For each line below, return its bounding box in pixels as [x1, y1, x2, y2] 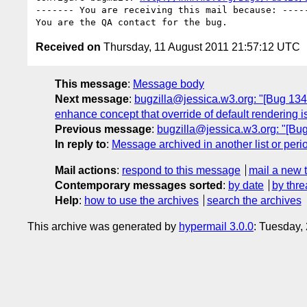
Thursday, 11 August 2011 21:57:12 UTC [101, 40, 300, 53]
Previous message [55, 123, 151, 135]
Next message [55, 93, 129, 105]
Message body [133, 77, 204, 90]
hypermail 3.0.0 [179, 220, 254, 232]
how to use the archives [84, 194, 199, 206]
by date [228, 179, 264, 191]
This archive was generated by [27, 220, 179, 232]
